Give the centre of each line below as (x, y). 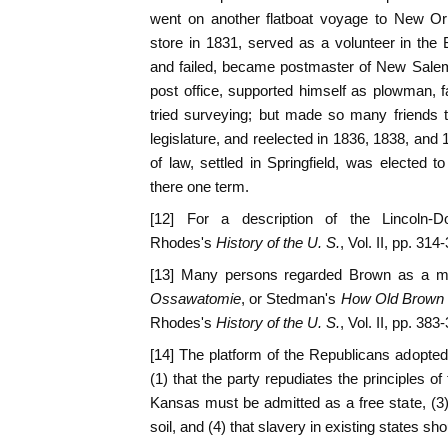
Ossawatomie (195, 299)
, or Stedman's (289, 299)
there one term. (199, 187)
